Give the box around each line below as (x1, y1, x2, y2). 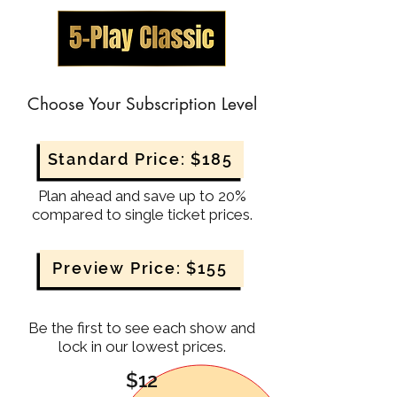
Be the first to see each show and (28, 318, 255, 337)
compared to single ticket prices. (31, 205, 253, 223)
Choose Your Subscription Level (27, 92, 257, 115)
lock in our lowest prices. (58, 337, 226, 355)
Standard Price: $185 (47, 150, 233, 169)
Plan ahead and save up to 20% (37, 186, 246, 205)
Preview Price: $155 (52, 259, 228, 278)
